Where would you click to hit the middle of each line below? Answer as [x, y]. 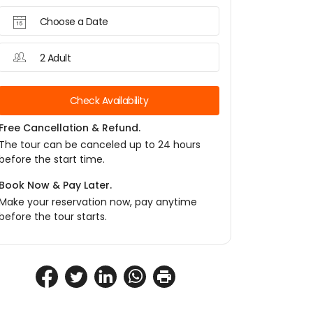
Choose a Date [74, 22]
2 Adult [56, 58]
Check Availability [109, 101]
